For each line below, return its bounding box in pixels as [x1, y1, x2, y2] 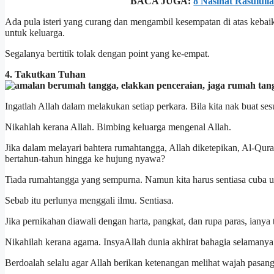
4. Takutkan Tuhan [5, 69, 86, 80]
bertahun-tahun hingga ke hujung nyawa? [5, 154, 165, 165]
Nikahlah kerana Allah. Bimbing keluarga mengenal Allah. [5, 122, 231, 133]
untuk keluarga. [5, 28, 65, 39]
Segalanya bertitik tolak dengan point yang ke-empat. [5, 48, 210, 59]
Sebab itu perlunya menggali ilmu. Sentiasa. [5, 195, 174, 206]
